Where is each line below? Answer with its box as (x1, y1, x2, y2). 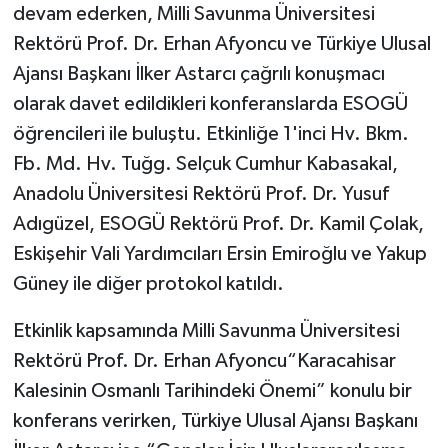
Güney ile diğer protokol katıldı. (12, 273, 284, 294)
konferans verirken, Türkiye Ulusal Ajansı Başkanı (12, 410, 418, 431)
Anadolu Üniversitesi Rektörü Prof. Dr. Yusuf (12, 183, 389, 204)
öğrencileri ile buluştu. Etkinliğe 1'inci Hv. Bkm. (12, 123, 409, 144)
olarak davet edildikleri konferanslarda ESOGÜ (12, 93, 408, 114)
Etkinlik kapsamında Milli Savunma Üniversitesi (12, 320, 400, 341)
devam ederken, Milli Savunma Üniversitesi (12, 3, 375, 24)
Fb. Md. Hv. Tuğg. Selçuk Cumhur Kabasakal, (12, 153, 398, 174)
